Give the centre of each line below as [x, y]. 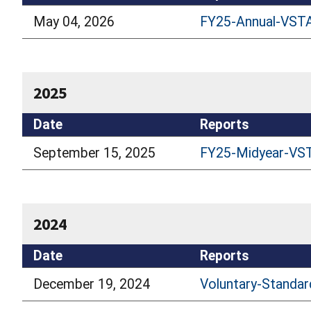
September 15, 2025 [94, 153]
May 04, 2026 [74, 22]
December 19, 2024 [92, 284]
